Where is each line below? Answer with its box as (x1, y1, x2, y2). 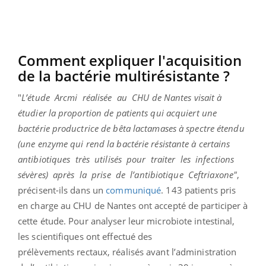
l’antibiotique (130, 168, 183, 180)
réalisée (82, 91, 112, 103)
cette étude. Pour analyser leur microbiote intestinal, (18, 214, 235, 227)
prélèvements (18, 245, 75, 258)
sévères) (18, 168, 48, 180)
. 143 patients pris (161, 183, 236, 196)
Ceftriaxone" (188, 168, 237, 180)
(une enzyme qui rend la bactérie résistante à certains (18, 137, 230, 150)
